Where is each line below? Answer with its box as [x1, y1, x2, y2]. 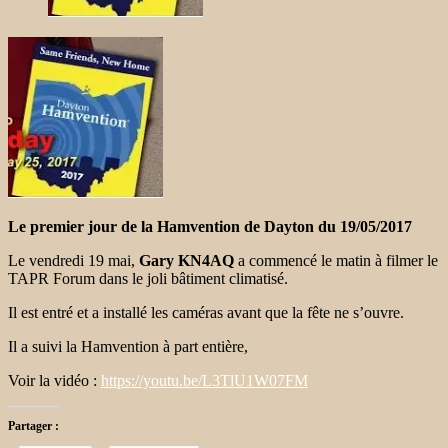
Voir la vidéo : [8, 371, 101, 389]
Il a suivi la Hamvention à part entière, [8, 337, 248, 355]
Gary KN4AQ [139, 251, 234, 269]
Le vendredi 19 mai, [8, 251, 139, 269]
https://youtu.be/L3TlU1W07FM [101, 371, 308, 389]
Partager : [8, 418, 59, 433]
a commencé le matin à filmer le [234, 251, 438, 269]
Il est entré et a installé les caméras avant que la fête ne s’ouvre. [8, 303, 404, 321]
